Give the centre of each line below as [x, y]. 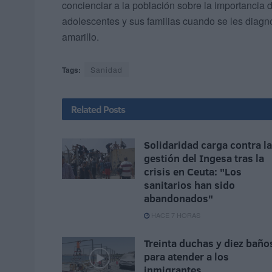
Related [86, 109]
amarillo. [80, 36]
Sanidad [107, 69]
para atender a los [186, 256]
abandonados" [178, 198]
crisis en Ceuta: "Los [193, 171]
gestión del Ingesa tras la [204, 158]
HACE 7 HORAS [175, 215]
